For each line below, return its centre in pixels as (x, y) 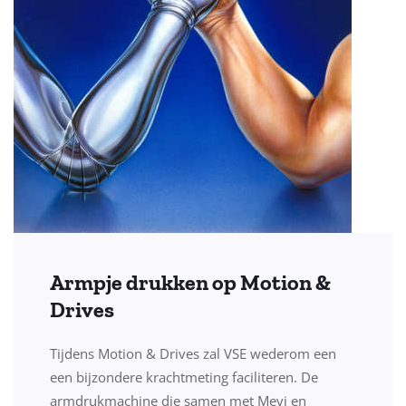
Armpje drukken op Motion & (190, 283)
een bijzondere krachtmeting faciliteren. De (184, 377)
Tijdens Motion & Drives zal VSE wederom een (193, 354)
